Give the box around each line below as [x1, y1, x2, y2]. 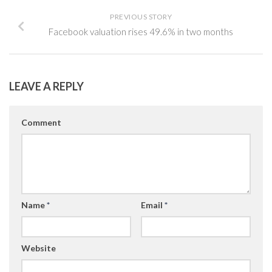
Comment [21, 117, 61, 127]
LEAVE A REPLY [9, 80, 84, 93]
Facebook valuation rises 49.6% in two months [49, 26, 233, 37]
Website [21, 243, 56, 253]
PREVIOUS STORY [110, 12, 172, 21]
